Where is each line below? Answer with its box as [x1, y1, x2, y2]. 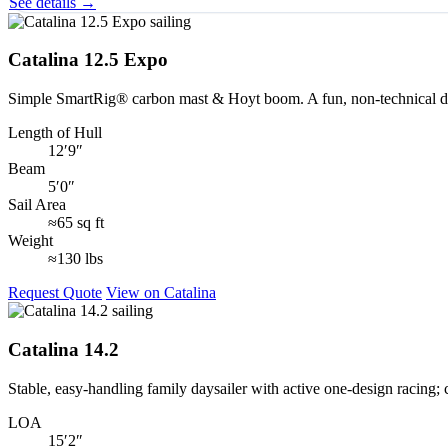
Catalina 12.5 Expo [8, 49, 168, 71]
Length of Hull [8, 124, 102, 142]
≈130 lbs [48, 250, 103, 268]
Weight [8, 232, 53, 250]
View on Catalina [106, 284, 216, 302]
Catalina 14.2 [8, 338, 119, 360]
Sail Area [8, 196, 66, 214]
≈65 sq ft [48, 214, 104, 232]
